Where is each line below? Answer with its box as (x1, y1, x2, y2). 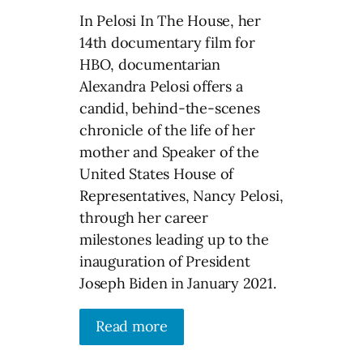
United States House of (79, 164, 234, 183)
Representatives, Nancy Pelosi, (79, 186, 284, 205)
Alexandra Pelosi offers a (79, 76, 243, 96)
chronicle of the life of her (79, 120, 255, 139)
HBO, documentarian (79, 54, 221, 74)
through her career (79, 207, 209, 227)
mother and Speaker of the (79, 142, 259, 161)
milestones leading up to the (79, 229, 269, 249)
